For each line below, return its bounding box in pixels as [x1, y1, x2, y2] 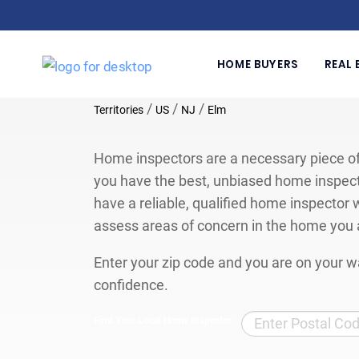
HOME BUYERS [216, 56, 299, 72]
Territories [94, 103, 143, 116]
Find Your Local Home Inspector [94, 314, 232, 326]
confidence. [94, 276, 168, 293]
